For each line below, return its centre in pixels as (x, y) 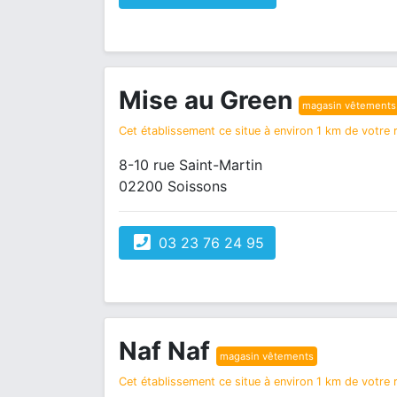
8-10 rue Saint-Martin (191, 165)
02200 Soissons (173, 186)
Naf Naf (167, 351)
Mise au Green (209, 100)
